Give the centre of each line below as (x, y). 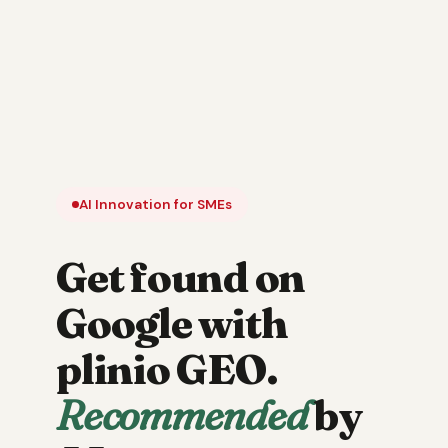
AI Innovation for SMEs (155, 204)
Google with (172, 322)
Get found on (181, 276)
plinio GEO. (167, 368)
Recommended (182, 414)
